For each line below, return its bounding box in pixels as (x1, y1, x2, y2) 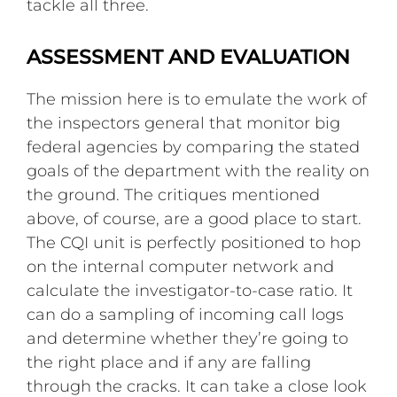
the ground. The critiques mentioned (27, 184, 321, 205)
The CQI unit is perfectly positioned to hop (27, 232, 362, 253)
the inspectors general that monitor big (27, 113, 341, 133)
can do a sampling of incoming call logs (27, 304, 345, 324)
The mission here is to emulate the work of (27, 89, 368, 109)
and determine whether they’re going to (27, 328, 349, 348)
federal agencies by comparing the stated (27, 136, 361, 157)
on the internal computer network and (27, 256, 335, 276)
